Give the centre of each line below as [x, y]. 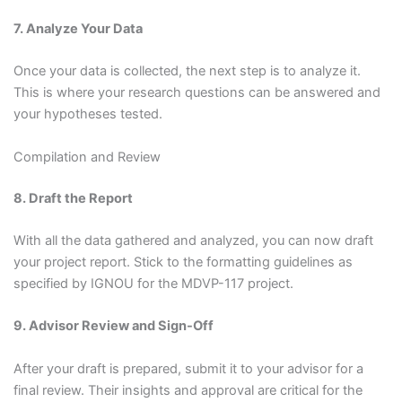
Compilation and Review [87, 157]
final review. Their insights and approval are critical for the [188, 390]
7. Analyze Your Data [78, 29]
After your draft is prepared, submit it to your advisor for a [188, 368]
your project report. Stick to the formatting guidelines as [183, 262]
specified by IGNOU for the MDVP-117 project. [153, 283]
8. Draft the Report [73, 198]
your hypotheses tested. [87, 114]
